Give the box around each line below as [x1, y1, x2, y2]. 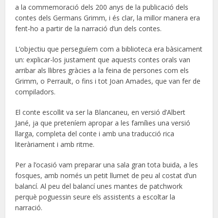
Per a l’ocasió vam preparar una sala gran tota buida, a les [15, 160, 199, 169]
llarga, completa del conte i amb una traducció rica [15, 129, 175, 138]
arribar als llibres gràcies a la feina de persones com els [15, 66, 189, 75]
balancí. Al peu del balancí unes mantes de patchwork [15, 182, 183, 191]
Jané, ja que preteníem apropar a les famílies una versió [15, 118, 191, 127]
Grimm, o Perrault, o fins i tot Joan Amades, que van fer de [15, 76, 201, 86]
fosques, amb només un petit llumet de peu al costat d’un [15, 171, 197, 180]
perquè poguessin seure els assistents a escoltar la [15, 192, 176, 201]
